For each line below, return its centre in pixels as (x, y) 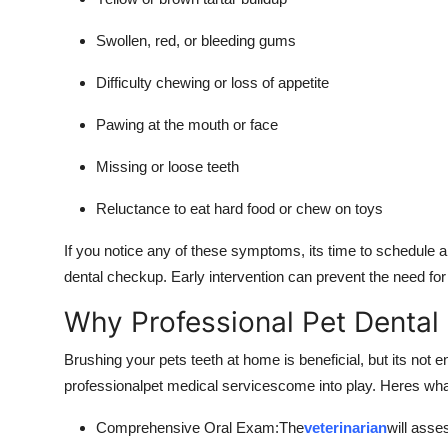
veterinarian (345, 427)
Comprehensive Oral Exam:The (200, 427)
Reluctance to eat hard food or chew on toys (239, 208)
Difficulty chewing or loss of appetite (212, 82)
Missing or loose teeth (167, 166)
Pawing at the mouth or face (187, 124)
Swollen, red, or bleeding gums (196, 40)
